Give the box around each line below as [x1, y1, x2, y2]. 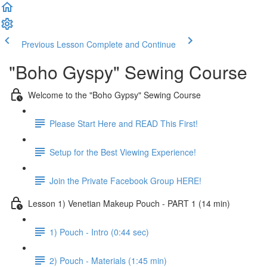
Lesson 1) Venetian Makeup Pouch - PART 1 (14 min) [28, 197, 230, 209]
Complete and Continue [86, 38, 176, 50]
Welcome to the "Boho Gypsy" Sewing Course [28, 88, 201, 101]
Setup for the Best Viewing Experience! [49, 145, 196, 158]
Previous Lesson [21, 38, 84, 50]
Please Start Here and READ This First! [49, 117, 198, 129]
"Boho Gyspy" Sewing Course [9, 59, 247, 85]
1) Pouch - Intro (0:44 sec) [49, 225, 149, 238]
